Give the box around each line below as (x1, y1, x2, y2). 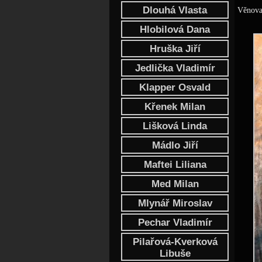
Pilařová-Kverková (132, 236, 218, 247)
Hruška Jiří (149, 43, 201, 54)
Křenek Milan (144, 101, 205, 112)
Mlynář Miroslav (137, 198, 212, 209)
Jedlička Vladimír (135, 63, 215, 74)
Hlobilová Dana (140, 24, 210, 35)
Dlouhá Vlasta (143, 5, 207, 16)
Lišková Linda (143, 120, 207, 132)
